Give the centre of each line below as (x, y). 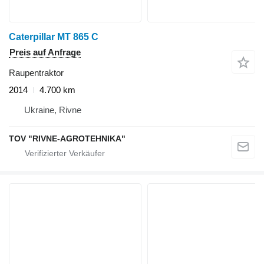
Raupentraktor (36, 73)
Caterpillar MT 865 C (54, 37)
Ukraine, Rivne (53, 110)
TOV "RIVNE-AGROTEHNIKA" (67, 139)
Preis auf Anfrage (45, 52)
